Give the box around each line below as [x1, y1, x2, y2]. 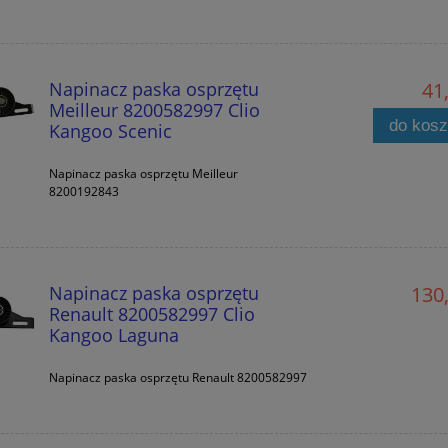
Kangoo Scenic [48, 117, 172, 143]
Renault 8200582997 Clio [48, 300, 255, 326]
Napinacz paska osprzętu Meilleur [48, 164, 238, 182]
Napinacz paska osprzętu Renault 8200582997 [48, 368, 307, 386]
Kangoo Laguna [48, 321, 179, 347]
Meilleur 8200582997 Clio [48, 96, 260, 122]
